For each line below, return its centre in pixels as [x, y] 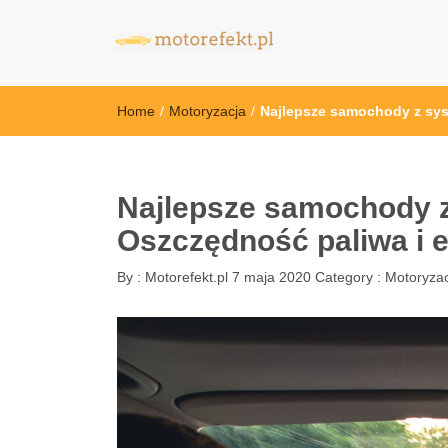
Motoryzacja [207, 111]
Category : [350, 277]
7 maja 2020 [271, 277]
